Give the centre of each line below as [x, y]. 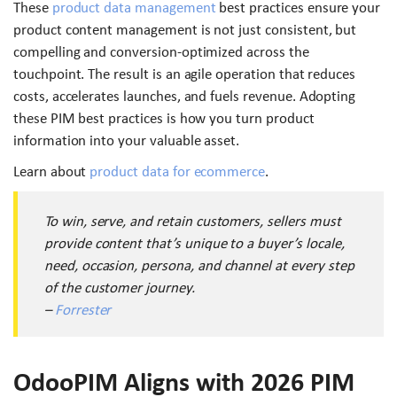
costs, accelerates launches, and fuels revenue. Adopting [185, 97]
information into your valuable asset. [127, 141]
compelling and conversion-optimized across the [161, 52]
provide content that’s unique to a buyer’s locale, [195, 244]
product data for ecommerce [178, 172]
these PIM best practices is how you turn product [164, 119]
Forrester [83, 310]
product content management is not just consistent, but [185, 30]
